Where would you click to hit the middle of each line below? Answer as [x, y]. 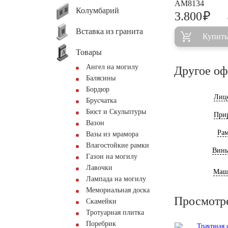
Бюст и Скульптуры [116, 112]
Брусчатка [101, 101]
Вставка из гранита [109, 31]
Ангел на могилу [112, 67]
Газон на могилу [112, 156]
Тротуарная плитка [115, 212]
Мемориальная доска [118, 190]
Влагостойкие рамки [118, 145]
